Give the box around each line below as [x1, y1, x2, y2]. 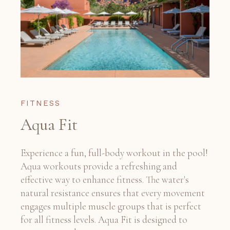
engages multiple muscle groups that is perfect [21, 200, 201, 212]
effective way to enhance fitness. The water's [21, 173, 189, 185]
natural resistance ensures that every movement [21, 186, 205, 199]
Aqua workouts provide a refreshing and [21, 160, 177, 172]
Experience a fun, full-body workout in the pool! [21, 146, 208, 159]
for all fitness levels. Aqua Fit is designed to [21, 213, 187, 225]
